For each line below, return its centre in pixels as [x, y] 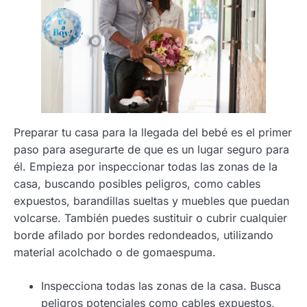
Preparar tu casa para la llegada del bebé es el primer [153, 132]
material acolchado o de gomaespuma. [116, 252]
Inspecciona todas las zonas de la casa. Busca [161, 285]
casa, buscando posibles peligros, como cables [137, 183]
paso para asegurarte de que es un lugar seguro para [151, 149]
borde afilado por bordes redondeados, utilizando [144, 235]
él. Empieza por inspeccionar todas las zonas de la [146, 166]
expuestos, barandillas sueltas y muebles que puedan [151, 200]
